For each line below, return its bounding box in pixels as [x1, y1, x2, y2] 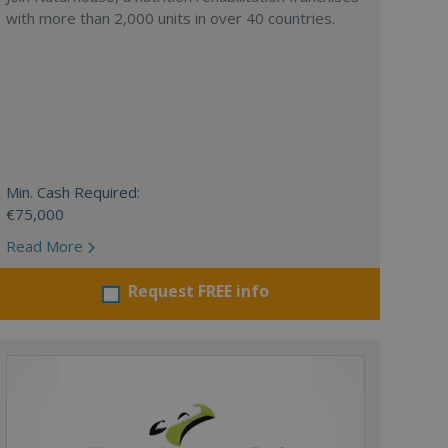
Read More [5, 236, 87, 256]
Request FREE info [127, 280, 269, 302]
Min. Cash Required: [5, 182, 140, 202]
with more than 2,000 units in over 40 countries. [5, 8, 335, 28]
